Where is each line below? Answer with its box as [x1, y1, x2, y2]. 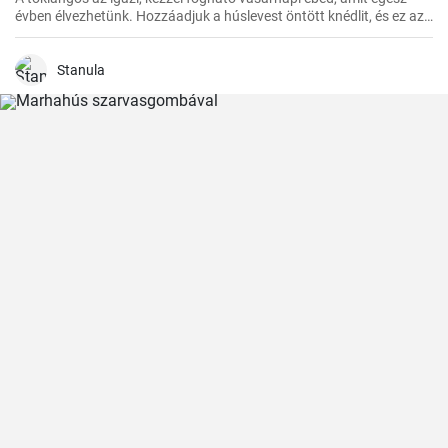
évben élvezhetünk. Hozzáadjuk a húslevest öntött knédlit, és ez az [15, 8, 424, 24]
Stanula [57, 62, 105, 78]
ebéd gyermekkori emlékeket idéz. [15, 26, 221, 42]
